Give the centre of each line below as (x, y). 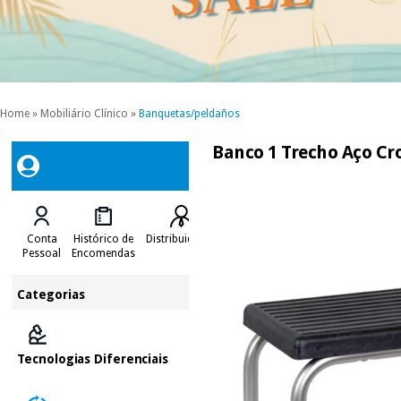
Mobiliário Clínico (84, 114)
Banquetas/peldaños (189, 114)
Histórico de (104, 239)
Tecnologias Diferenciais (93, 358)
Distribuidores (181, 239)
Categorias (51, 294)
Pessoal (42, 253)
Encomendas (104, 253)
